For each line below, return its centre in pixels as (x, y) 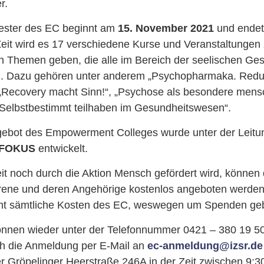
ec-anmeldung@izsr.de (205, 245)
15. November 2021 (166, 28)
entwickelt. (61, 148)
